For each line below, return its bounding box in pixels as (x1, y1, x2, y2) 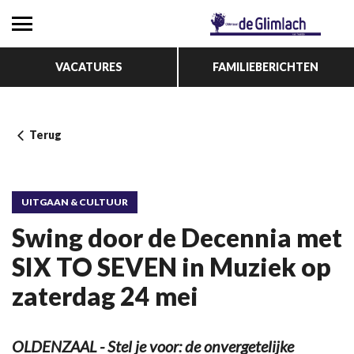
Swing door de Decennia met (12, 222, 342, 253)
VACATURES (55, 60, 122, 73)
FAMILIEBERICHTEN (213, 60, 318, 73)
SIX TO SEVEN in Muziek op (12, 251, 331, 282)
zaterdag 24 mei (12, 281, 198, 311)
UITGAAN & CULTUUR (21, 196, 128, 208)
